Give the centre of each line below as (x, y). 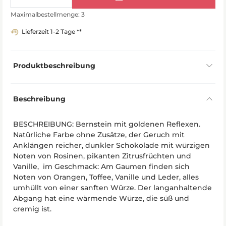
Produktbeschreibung (54, 65)
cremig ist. (32, 209)
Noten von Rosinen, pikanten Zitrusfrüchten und (102, 156)
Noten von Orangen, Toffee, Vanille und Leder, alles (106, 177)
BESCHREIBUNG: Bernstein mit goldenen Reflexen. (107, 124)
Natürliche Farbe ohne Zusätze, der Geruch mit (99, 134)
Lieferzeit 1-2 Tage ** (52, 31)
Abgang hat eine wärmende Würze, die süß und (101, 198)
